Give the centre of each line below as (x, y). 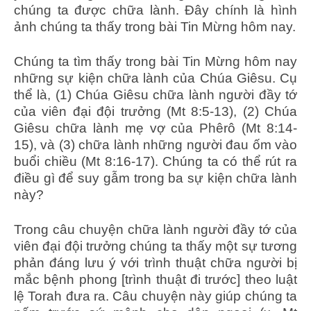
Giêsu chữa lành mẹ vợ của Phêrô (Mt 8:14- (155, 128)
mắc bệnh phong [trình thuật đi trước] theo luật (155, 279)
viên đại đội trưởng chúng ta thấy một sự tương (155, 246)
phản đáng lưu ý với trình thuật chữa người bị (155, 262)
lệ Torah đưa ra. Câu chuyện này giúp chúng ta (155, 296)
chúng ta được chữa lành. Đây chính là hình (155, 10)
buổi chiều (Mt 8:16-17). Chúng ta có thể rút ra (155, 161)
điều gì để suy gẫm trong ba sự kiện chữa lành (155, 178)
